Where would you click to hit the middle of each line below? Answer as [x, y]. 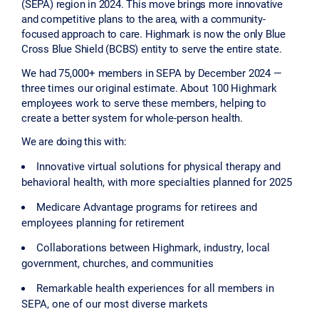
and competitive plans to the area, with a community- [143, 18]
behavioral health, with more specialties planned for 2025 [157, 182]
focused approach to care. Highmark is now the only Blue [153, 33]
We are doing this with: [74, 141]
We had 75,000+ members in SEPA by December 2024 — [152, 72]
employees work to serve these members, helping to [144, 102]
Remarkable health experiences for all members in [155, 288]
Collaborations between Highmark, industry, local [153, 247]
